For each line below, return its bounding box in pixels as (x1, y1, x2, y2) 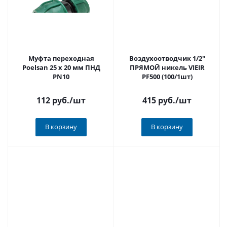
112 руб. (36, 95, 69, 106)
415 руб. (142, 95, 175, 106)
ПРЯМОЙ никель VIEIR (129, 63, 205, 72)
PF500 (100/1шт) (141, 72, 193, 81)
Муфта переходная (28, 54, 94, 63)
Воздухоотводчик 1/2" (129, 54, 205, 63)
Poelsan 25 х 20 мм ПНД (22, 63, 100, 72)
